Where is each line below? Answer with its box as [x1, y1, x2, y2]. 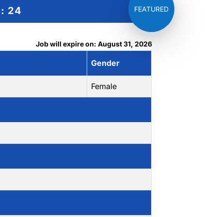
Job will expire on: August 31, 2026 [35, 40, 152, 48]
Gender [91, 58, 120, 68]
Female [91, 81, 117, 91]
